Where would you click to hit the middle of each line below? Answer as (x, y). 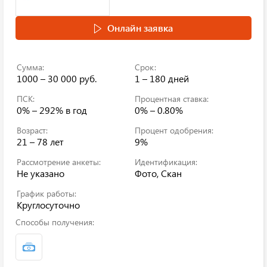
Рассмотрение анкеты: (59, 162)
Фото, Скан (158, 173)
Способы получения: (55, 222)
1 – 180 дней (162, 78)
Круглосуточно (48, 205)
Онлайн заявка (140, 28)
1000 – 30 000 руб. (57, 78)
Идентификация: (166, 162)
